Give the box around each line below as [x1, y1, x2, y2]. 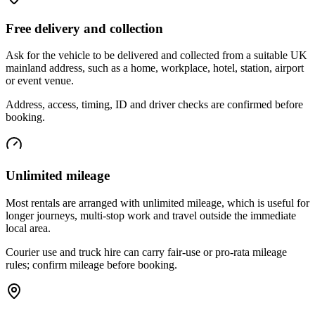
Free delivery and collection [6, 20, 163, 36]
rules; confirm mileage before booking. [6, 258, 177, 271]
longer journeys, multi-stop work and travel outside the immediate [6, 209, 296, 221]
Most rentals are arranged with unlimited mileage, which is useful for [6, 196, 309, 209]
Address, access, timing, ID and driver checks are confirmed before [6, 98, 303, 111]
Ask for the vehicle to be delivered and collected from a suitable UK [6, 49, 307, 62]
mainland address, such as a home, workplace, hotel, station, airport [6, 62, 304, 75]
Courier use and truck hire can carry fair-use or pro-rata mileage [6, 245, 287, 258]
